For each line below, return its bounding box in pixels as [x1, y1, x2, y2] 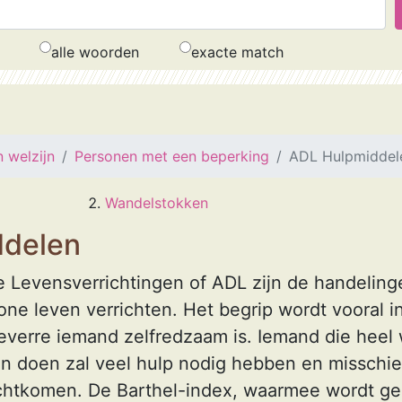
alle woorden [51, 43, 139, 61]
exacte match [191, 43, 284, 61]
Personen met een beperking [74, 147, 269, 165]
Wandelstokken [105, 194, 208, 212]
